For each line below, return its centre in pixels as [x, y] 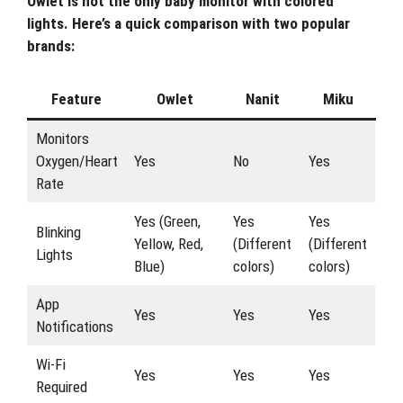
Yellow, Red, [168, 244]
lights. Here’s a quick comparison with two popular [188, 23]
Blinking [58, 232]
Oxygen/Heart [76, 161]
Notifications [74, 327]
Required [61, 387]
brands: [51, 45]
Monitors [62, 139]
